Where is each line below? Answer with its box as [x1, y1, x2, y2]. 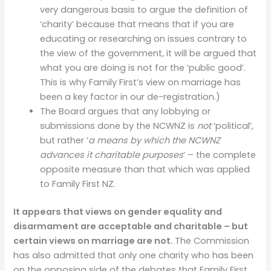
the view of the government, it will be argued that [40, 47, 257, 60]
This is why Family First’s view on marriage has [40, 76, 241, 89]
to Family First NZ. [40, 178, 116, 191]
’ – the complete [183, 149, 256, 162]
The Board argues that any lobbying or [40, 105, 211, 118]
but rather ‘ [40, 134, 89, 147]
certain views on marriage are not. [13, 235, 175, 247]
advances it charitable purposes [40, 149, 184, 162]
